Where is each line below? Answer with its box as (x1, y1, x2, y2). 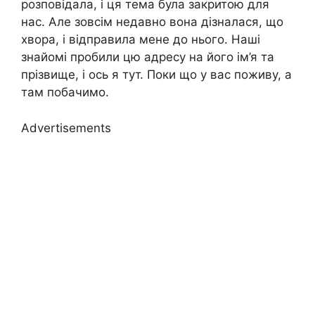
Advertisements (21, 120, 111, 135)
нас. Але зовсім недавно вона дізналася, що (21, 15, 283, 30)
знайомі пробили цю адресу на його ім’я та (21, 50, 274, 65)
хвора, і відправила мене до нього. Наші (21, 32, 260, 47)
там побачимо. (21, 85, 109, 100)
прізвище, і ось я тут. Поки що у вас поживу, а (21, 67, 292, 82)
